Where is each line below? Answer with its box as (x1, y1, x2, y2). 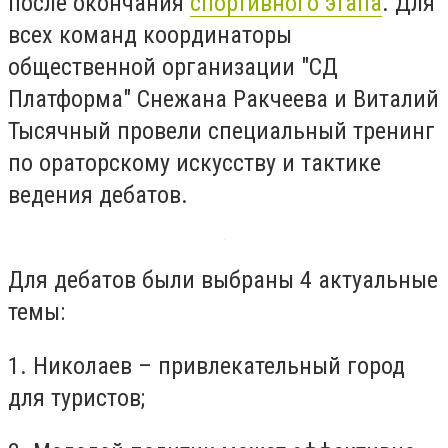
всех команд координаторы (8, 20, 292, 49)
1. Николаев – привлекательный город (8, 351, 405, 380)
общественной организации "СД (8, 52, 338, 81)
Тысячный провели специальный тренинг (8, 116, 435, 145)
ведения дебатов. (8, 180, 188, 209)
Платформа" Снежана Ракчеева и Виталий (8, 84, 439, 113)
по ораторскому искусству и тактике (8, 148, 381, 177)
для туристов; (8, 383, 145, 412)
